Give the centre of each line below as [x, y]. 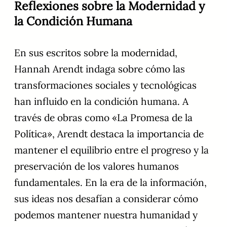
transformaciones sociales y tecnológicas [105, 85]
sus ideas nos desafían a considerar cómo [106, 198]
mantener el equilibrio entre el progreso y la [111, 150]
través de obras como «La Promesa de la [103, 117]
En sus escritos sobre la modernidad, [96, 52]
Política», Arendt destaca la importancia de [109, 134]
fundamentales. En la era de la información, [110, 182]
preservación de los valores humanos [97, 166]
